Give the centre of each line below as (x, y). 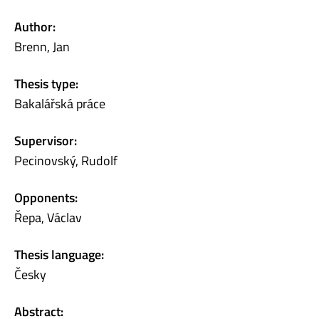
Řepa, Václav (48, 217)
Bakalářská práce (60, 103)
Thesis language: (59, 254)
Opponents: (46, 197)
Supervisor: (46, 140)
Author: (35, 26)
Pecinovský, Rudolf (66, 160)
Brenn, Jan (42, 46)
